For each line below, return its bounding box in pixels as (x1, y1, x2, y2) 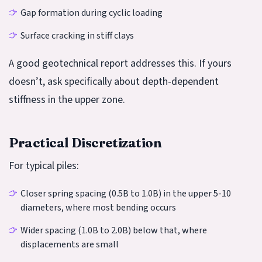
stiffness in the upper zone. (9, 92, 125, 107)
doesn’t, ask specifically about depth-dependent (9, 74, 219, 89)
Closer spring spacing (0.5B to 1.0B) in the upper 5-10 (20, 187, 231, 200)
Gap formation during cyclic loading (20, 6, 163, 19)
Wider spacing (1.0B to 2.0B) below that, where (20, 223, 207, 237)
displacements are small (20, 237, 119, 251)
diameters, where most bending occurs (20, 201, 176, 214)
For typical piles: (9, 158, 79, 173)
